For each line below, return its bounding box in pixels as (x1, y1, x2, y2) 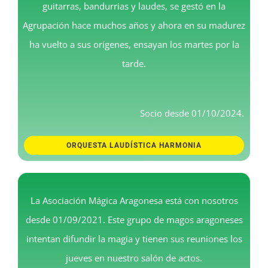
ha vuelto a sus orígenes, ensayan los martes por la (29, 38, 239, 50)
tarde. (122, 57, 146, 69)
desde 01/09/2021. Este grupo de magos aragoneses (25, 213, 243, 226)
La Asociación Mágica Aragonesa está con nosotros (30, 194, 238, 206)
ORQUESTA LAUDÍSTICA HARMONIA (66, 141, 202, 150)
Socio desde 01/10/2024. (140, 106, 244, 119)
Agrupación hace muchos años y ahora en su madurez (23, 19, 245, 31)
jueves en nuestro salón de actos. (66, 251, 202, 264)
